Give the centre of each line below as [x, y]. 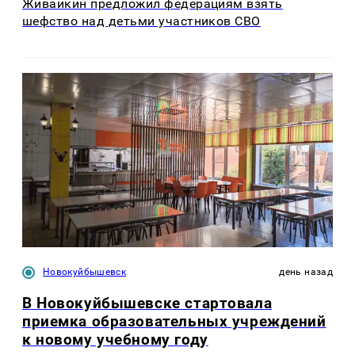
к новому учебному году [115, 340]
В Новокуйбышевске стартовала [147, 303]
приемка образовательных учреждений [174, 322]
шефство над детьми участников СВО [141, 21]
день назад [306, 272]
